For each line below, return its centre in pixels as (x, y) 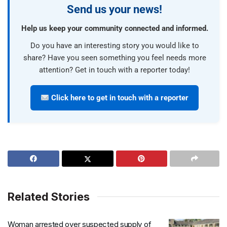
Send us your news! (115, 9)
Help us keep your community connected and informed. (115, 28)
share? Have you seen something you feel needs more (115, 58)
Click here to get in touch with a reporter (119, 98)
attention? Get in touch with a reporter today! (115, 70)
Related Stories (49, 197)
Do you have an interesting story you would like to (115, 46)
